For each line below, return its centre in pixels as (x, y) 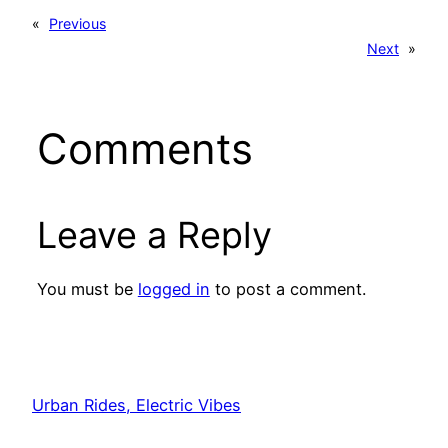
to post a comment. (287, 288)
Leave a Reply (154, 234)
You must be (87, 288)
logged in (173, 288)
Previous (77, 23)
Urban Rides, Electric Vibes (136, 405)
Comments (144, 148)
